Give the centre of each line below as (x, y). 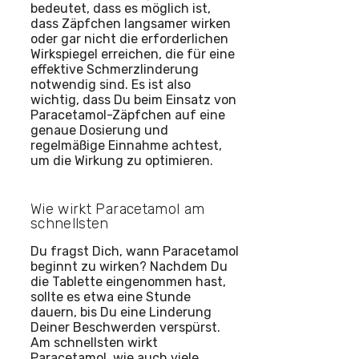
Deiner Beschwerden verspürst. (125, 328)
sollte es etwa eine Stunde (111, 297)
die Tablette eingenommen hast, (128, 282)
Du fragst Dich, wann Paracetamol (135, 252)
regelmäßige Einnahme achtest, (126, 146)
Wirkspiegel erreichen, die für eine (133, 54)
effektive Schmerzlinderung (115, 70)
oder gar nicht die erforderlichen (129, 39)
